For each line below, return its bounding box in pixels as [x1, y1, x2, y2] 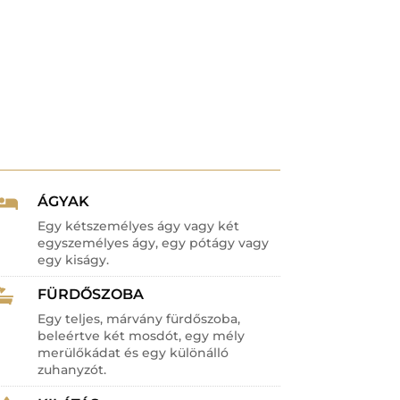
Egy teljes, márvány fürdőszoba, [37, 310, 241, 327]
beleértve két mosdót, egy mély [37, 327, 246, 344]
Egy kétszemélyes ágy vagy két [37, 217, 240, 234]
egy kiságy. [37, 251, 110, 268]
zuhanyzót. [37, 361, 107, 378]
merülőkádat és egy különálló [37, 344, 229, 361]
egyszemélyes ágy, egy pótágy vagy [37, 234, 270, 251]
